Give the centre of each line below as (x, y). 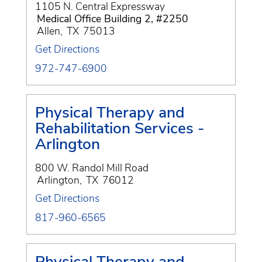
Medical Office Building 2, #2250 (113, 18)
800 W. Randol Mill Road (92, 168)
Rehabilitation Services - (120, 128)
